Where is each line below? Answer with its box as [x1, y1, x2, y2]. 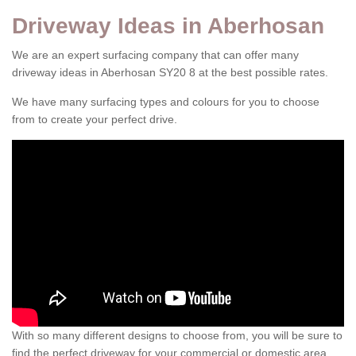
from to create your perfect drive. [12, 113, 177, 126]
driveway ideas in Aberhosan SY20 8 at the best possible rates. [12, 66, 328, 79]
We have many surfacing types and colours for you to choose [12, 95, 319, 108]
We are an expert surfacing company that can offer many [12, 48, 299, 61]
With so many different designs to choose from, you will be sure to [12, 329, 342, 342]
